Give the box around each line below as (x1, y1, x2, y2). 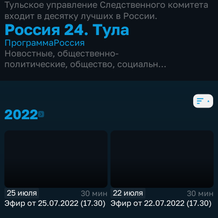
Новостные (4, 48, 53, 59)
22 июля (113, 188, 144, 198)
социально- (117, 58, 167, 70)
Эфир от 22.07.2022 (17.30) (110, 198, 212, 208)
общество (70, 58, 113, 70)
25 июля (6, 188, 37, 198)
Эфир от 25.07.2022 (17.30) (4, 198, 106, 208)
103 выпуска (4, 80, 58, 91)
